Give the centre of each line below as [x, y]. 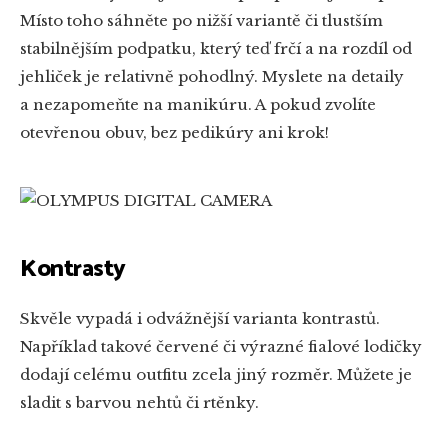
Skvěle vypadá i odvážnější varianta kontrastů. [200, 319]
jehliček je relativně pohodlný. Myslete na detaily [212, 77]
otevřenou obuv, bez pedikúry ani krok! [174, 133]
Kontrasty [73, 270]
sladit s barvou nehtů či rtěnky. [139, 403]
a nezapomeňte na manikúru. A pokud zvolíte [198, 105]
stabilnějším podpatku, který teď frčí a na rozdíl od [216, 49]
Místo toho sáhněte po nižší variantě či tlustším [201, 21]
